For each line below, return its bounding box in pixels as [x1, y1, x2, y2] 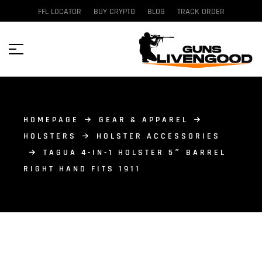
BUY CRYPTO [93, 6, 135, 17]
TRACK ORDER [177, 6, 225, 17]
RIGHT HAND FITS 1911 [23, 164, 141, 174]
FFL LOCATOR [37, 6, 81, 17]
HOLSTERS [23, 131, 77, 142]
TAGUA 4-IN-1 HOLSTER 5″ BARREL [43, 147, 226, 158]
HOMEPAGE [23, 115, 79, 125]
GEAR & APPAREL [99, 115, 188, 125]
